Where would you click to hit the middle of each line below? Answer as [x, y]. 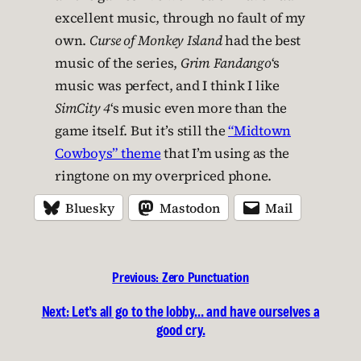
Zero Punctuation [205, 277]
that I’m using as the [225, 154]
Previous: [135, 277]
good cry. [180, 330]
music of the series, [118, 63]
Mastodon [190, 207]
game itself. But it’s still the [141, 131]
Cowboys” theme [108, 154]
